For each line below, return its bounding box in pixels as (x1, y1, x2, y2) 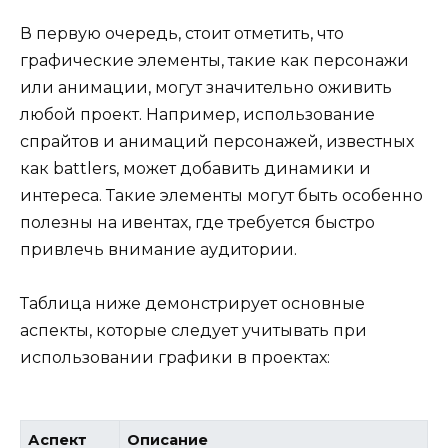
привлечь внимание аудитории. (20, 239, 297, 259)
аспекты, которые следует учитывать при (20, 321, 367, 341)
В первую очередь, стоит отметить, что (20, 23, 344, 43)
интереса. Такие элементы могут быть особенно (20, 185, 423, 205)
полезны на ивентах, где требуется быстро (20, 212, 375, 232)
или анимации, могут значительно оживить (20, 77, 392, 97)
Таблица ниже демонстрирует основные (20, 294, 365, 314)
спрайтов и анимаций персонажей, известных (20, 131, 414, 151)
